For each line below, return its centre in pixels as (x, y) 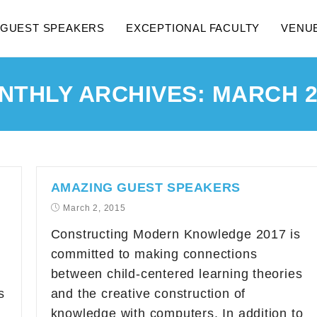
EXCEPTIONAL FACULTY (193, 28)
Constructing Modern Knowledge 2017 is (176, 234)
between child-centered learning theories (177, 274)
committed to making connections (154, 254)
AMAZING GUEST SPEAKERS (145, 188)
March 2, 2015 (94, 208)
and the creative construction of (148, 294)
